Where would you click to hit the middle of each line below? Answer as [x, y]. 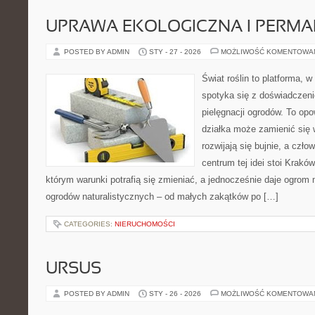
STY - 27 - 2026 [175, 52]
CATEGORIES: [89, 224]
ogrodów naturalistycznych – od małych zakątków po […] [162, 197]
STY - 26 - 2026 [175, 294]
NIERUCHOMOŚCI [145, 224]
